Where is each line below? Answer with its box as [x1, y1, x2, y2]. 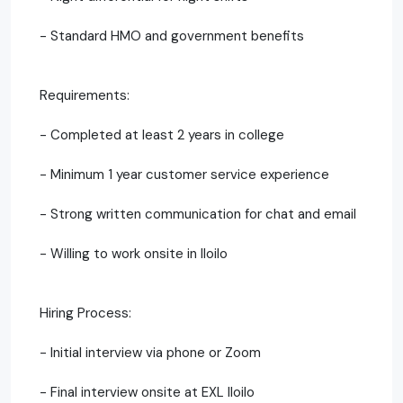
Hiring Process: [40, 303, 131, 322]
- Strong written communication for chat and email [40, 204, 356, 223]
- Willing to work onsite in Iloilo [40, 244, 228, 263]
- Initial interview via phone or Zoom [40, 343, 261, 362]
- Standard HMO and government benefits [40, 26, 304, 45]
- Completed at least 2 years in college [40, 125, 284, 144]
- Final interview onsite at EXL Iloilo [40, 382, 255, 401]
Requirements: [40, 85, 130, 104]
